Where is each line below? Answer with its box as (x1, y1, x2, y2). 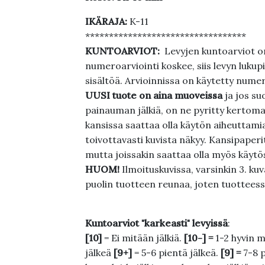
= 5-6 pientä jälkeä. (131, 247, 221, 258)
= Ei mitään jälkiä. (101, 232, 184, 244)
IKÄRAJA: (85, 15, 130, 27)
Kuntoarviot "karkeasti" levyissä (85, 217, 228, 229)
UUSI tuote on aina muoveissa (85, 89, 225, 101)
